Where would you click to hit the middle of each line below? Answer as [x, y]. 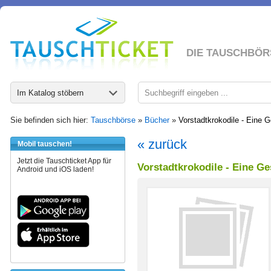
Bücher [157, 120]
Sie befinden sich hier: [51, 120]
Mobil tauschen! [45, 144]
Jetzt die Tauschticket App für [64, 161]
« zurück [162, 144]
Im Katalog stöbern [50, 93]
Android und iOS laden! [55, 169]
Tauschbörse [113, 120]
